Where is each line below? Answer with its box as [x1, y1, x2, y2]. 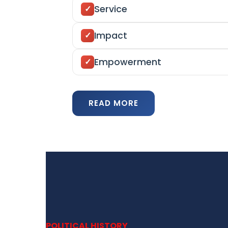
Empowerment [94, 56, 161, 68]
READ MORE [89, 98, 138, 108]
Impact [94, 30, 127, 42]
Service [94, 3, 127, 15]
